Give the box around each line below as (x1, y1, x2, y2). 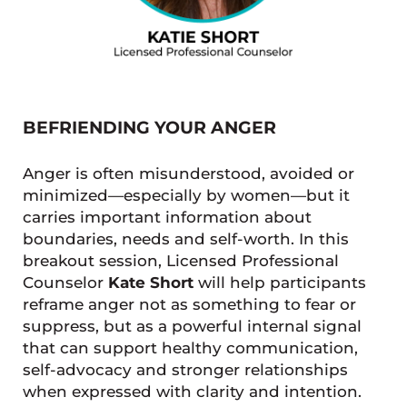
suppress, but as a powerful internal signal (22, 317, 362, 336)
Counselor (22, 273, 108, 293)
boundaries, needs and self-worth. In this (22, 230, 349, 249)
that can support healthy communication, (22, 339, 358, 358)
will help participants (193, 273, 366, 293)
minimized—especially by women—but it (22, 186, 350, 205)
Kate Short (107, 273, 194, 293)
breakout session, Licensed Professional (22, 252, 339, 271)
